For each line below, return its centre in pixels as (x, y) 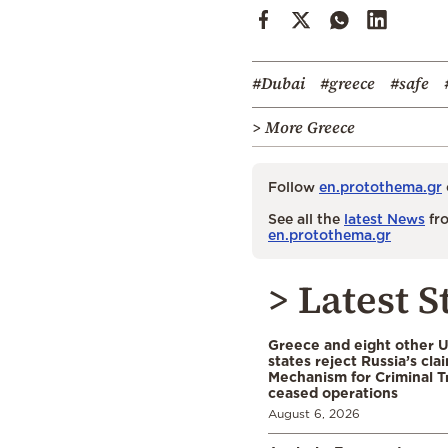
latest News (384, 218)
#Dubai (278, 82)
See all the (306, 218)
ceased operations (333, 392)
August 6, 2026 (314, 413)
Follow (293, 186)
